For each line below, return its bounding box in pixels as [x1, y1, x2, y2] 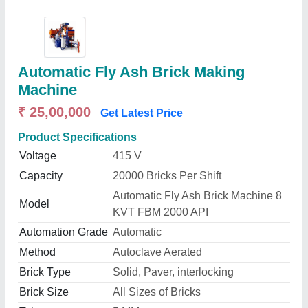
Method [19, 246, 56, 258]
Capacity [19, 170, 63, 181]
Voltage [19, 150, 56, 162]
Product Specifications [18, 131, 137, 143]
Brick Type [19, 266, 71, 278]
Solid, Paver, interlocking [113, 266, 234, 278]
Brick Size [19, 286, 69, 298]
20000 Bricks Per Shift [113, 170, 221, 181]
